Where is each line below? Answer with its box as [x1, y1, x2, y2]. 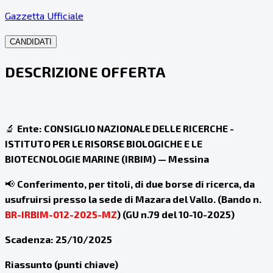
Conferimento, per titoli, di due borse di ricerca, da [17, 178, 255, 190]
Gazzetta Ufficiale [5, 10, 83, 22]
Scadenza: [5, 233, 53, 246]
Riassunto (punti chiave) [5, 258, 118, 271]
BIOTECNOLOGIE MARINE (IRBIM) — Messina [5, 153, 209, 165]
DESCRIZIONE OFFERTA [5, 63, 166, 81]
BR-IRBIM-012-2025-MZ [5, 208, 117, 221]
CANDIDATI [10, 37, 52, 47]
